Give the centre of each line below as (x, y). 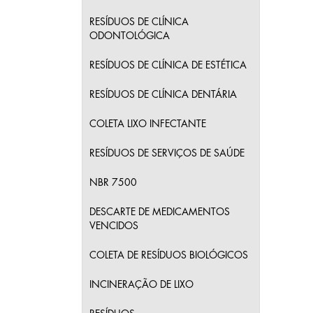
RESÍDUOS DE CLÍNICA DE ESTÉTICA (168, 65)
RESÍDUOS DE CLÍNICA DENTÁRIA (163, 94)
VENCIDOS (114, 226)
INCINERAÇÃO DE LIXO (141, 284)
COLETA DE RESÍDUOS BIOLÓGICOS (169, 255)
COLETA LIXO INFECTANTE (148, 124)
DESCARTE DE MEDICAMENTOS (160, 212)
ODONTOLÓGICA (130, 36)
